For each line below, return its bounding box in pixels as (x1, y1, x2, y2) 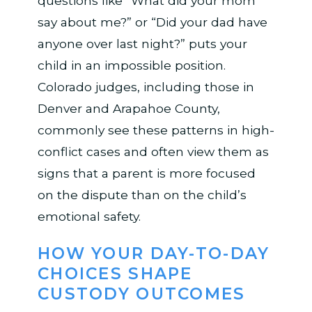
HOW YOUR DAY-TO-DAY (37, 244, 270, 264)
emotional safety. (37, 208, 141, 224)
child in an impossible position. (37, 57, 226, 72)
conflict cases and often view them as (37, 143, 269, 159)
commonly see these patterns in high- (37, 122, 274, 137)
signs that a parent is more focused (37, 165, 256, 180)
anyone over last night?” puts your (37, 36, 247, 51)
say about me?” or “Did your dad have (37, 14, 267, 29)
